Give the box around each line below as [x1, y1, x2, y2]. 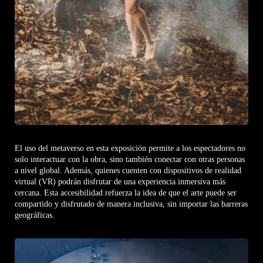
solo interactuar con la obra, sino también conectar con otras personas [15, 155, 245, 164]
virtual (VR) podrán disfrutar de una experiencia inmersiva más [15, 177, 225, 187]
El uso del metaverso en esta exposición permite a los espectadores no [15, 144, 245, 153]
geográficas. [15, 211, 55, 220]
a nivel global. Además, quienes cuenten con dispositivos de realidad [15, 166, 241, 176]
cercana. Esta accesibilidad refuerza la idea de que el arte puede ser [15, 188, 237, 198]
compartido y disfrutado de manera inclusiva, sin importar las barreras [15, 200, 248, 209]
